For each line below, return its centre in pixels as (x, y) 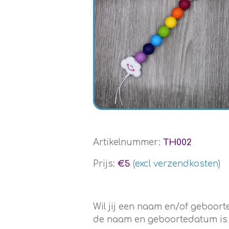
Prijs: (105, 164)
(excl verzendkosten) (177, 164)
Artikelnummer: (128, 142)
